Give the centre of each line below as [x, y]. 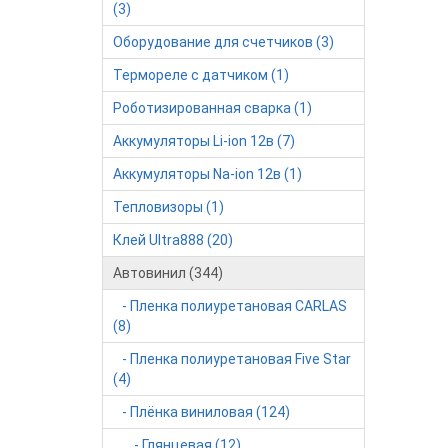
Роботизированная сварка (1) [212, 108]
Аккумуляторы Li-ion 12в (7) [204, 141]
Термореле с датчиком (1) [201, 75]
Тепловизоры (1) [168, 207]
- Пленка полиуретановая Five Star [232, 359]
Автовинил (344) [168, 273]
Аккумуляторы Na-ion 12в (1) [207, 174]
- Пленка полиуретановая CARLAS [230, 306]
